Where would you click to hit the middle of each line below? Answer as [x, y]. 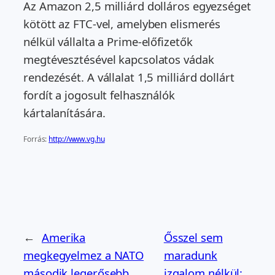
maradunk [190, 255]
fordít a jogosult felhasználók [99, 95]
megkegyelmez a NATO [84, 255]
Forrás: [36, 139]
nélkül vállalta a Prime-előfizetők [108, 42]
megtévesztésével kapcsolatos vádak [119, 60]
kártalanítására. [64, 113]
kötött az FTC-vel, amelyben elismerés [122, 24]
